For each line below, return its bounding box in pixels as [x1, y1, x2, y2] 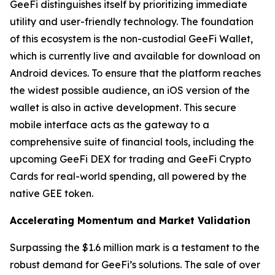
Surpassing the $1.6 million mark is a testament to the [10, 241, 260, 254]
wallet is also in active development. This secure [10, 101, 236, 114]
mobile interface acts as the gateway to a [10, 118, 209, 131]
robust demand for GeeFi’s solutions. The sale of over [10, 258, 260, 271]
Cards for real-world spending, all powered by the [10, 169, 247, 182]
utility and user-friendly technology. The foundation [10, 15, 254, 28]
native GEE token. [10, 187, 93, 199]
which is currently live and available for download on [10, 49, 260, 62]
